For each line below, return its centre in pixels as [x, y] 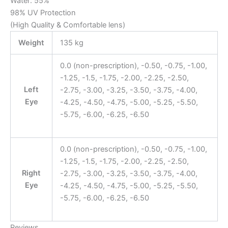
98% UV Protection [43, 12]
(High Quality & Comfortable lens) [68, 25]
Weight [31, 42]
